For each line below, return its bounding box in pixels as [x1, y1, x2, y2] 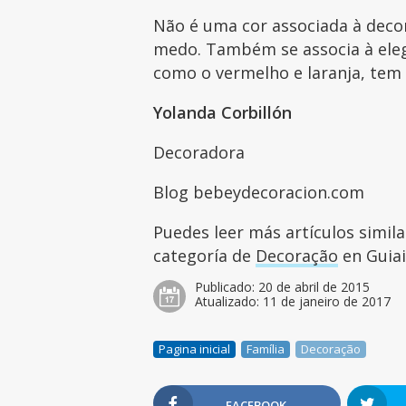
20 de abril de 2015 [258, 277, 371, 295]
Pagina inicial [159, 340, 231, 357]
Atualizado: [195, 292, 264, 310]
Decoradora [153, 140, 250, 163]
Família [246, 340, 285, 357]
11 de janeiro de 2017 [263, 292, 391, 310]
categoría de [153, 244, 256, 266]
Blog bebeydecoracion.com [153, 180, 365, 203]
